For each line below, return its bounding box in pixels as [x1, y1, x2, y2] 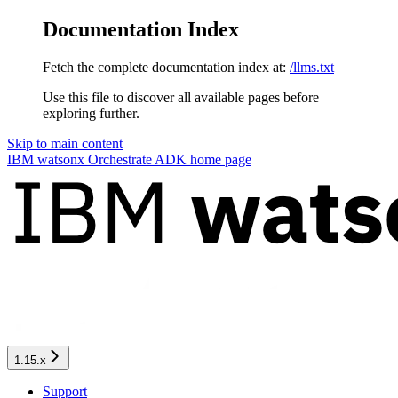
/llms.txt [290, 59, 334, 75]
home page [187, 151, 251, 167]
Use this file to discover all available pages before [43, 89, 319, 105]
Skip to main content [7, 135, 123, 151]
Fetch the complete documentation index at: [43, 59, 286, 75]
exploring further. [43, 105, 139, 121]
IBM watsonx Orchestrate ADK [7, 151, 187, 167]
